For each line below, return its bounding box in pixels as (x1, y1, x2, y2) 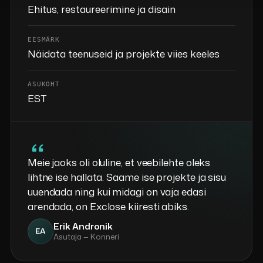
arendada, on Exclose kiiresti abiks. (27, 198, 189, 213)
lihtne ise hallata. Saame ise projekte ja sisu (27, 169, 226, 184)
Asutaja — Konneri (53, 231, 119, 242)
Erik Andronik (53, 220, 113, 233)
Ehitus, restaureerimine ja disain (27, 1, 176, 16)
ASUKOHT (27, 80, 60, 88)
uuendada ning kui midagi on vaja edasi (27, 184, 206, 198)
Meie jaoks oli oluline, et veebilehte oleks (27, 154, 211, 169)
